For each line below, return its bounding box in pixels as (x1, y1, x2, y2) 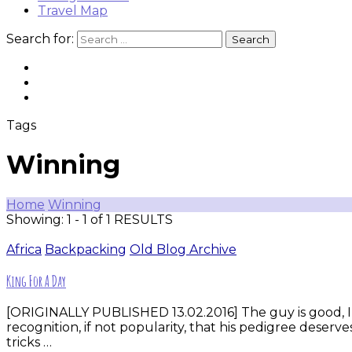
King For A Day (6, 271, 66, 291)
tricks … (6, 335, 52, 350)
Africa (6, 241, 42, 257)
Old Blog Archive (130, 241, 236, 257)
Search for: (6, 31, 74, 46)
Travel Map (38, 3, 108, 18)
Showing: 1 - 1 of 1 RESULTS (6, 211, 173, 227)
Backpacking (45, 241, 126, 257)
